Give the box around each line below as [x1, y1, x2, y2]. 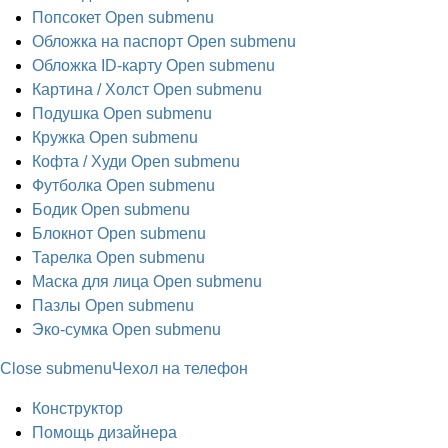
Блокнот [32, 225, 93, 242]
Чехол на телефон [112, 360, 248, 377]
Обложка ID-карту [32, 57, 162, 74]
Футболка [32, 177, 102, 194]
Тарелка [32, 249, 92, 266]
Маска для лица [32, 273, 149, 290]
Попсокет [32, 9, 101, 26]
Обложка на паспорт [32, 33, 183, 50]
